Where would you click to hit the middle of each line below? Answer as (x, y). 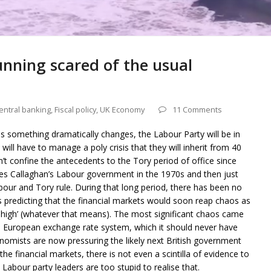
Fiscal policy (75, 110)
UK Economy (122, 110)
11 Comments (197, 110)
